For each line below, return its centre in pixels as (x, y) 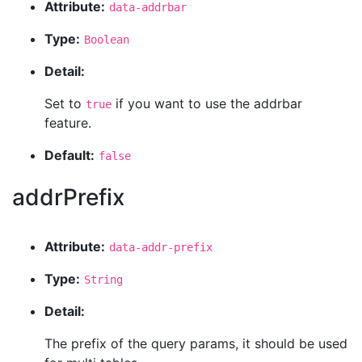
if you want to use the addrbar (207, 103)
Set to (65, 103)
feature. (68, 123)
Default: (69, 155)
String (103, 280)
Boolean (107, 40)
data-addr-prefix (161, 247)
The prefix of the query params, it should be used (196, 343)
